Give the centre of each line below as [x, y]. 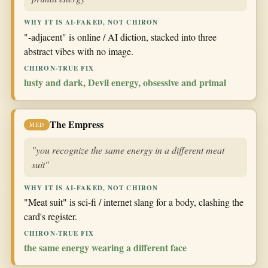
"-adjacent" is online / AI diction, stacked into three [120, 36]
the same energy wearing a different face [105, 248]
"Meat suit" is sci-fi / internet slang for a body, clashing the [134, 202]
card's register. [51, 217]
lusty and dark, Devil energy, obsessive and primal [125, 82]
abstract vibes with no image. [79, 51]
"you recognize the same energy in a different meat [128, 150]
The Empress [77, 124]
